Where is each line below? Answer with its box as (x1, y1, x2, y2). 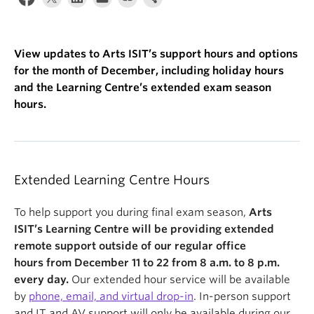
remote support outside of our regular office (14, 240, 246, 252)
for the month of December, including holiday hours (14, 64, 284, 77)
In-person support (199, 290, 291, 303)
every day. (14, 273, 69, 286)
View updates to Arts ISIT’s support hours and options (14, 48, 298, 60)
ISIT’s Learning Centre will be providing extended (14, 223, 274, 235)
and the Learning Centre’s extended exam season (14, 81, 271, 94)
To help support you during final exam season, (14, 206, 249, 219)
